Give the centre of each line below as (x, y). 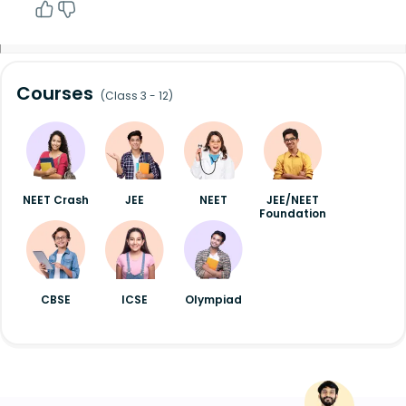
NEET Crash (56, 200)
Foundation (292, 214)
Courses (55, 93)
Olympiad (214, 300)
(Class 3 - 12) (137, 95)
